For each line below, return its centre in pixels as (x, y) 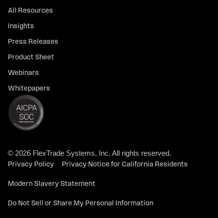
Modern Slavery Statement (52, 184)
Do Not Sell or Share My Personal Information (81, 204)
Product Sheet (31, 58)
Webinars (23, 73)
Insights (21, 27)
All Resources (30, 11)
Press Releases (33, 42)
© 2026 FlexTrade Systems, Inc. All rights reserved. (90, 153)
